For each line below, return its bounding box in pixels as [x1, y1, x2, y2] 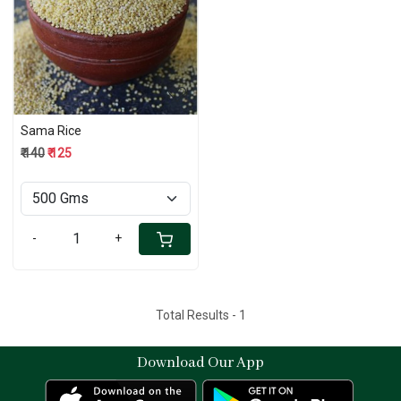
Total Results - [155, 308, 239, 323]
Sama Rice [21, 124, 81, 139]
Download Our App [137, 354, 264, 373]
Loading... [87, 22, 140, 38]
